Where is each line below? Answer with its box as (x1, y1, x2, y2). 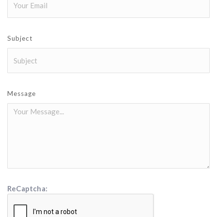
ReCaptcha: (7, 184, 47, 193)
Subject (7, 34, 32, 42)
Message (7, 90, 36, 97)
